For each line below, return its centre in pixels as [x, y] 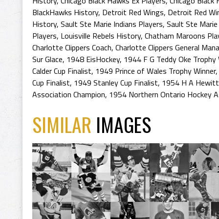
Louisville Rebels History [101, 36]
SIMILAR [64, 124]
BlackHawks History [65, 12]
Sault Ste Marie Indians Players [112, 24]
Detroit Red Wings [133, 12]
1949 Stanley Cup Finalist [116, 83]
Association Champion [69, 94]
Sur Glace [47, 59]
